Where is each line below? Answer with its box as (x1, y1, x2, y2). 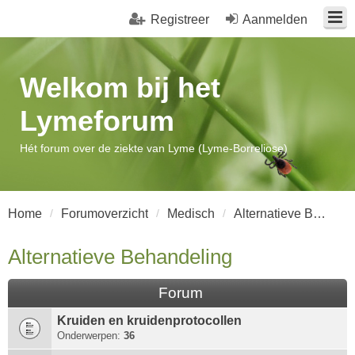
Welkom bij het (20, 71, 220, 104)
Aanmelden (242, 13, 307, 26)
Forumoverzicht (61, 207, 148, 220)
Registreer (151, 13, 209, 26)
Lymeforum (20, 105, 174, 137)
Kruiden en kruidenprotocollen (57, 314, 242, 327)
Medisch (167, 207, 215, 220)
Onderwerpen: (57, 330, 124, 342)
